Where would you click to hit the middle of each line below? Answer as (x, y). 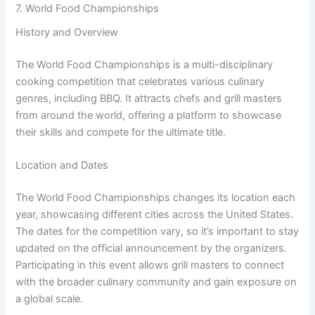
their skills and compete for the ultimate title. (121, 133)
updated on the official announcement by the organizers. (152, 249)
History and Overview (67, 33)
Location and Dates (62, 166)
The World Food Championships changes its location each (156, 198)
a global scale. (50, 299)
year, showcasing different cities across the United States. (155, 215)
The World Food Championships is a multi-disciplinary (144, 65)
